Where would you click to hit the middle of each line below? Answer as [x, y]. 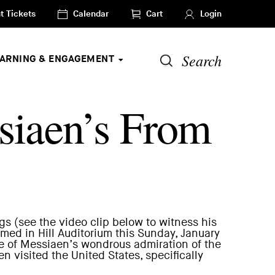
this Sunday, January [166, 234]
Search [202, 60]
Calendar [91, 14]
